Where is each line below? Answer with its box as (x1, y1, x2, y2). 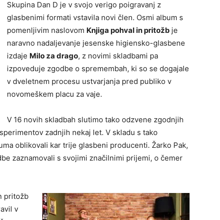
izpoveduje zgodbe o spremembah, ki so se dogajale (7, 64, 189, 74)
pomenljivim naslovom (7, 26, 86, 35)
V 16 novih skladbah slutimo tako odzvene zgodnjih (7, 115, 184, 125)
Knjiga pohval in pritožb (86, 26, 171, 35)
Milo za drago (29, 51, 78, 61)
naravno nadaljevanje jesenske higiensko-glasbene (7, 38, 185, 48)
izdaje (7, 51, 29, 61)
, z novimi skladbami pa (78, 51, 158, 61)
